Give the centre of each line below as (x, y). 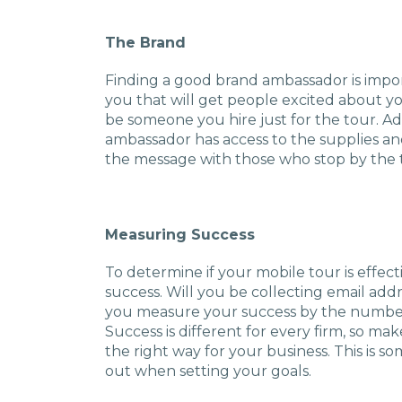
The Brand (145, 43)
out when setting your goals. (208, 371)
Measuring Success (180, 235)
